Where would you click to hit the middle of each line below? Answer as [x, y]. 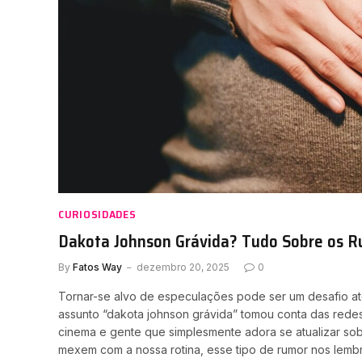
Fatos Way [97, 267]
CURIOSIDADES [97, 215]
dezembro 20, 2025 [183, 267]
